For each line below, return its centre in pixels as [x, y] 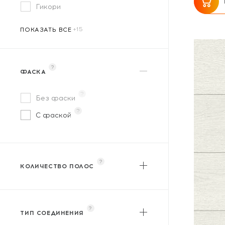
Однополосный [62, 179]
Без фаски [56, 98]
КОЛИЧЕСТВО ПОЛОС [57, 166]
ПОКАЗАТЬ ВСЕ [46, 30]
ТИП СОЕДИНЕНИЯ [52, 213]
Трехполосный [62, 213]
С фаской [54, 115]
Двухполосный [62, 196]
